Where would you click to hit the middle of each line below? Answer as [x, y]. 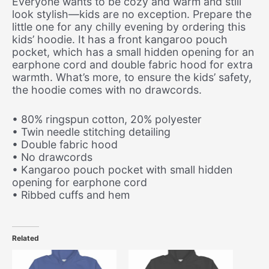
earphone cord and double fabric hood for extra [132, 64]
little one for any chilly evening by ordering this [129, 26]
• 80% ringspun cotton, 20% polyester [107, 119]
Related [26, 238]
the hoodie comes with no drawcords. [107, 89]
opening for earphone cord [80, 183]
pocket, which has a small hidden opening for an [133, 52]
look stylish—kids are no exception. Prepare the [132, 14]
